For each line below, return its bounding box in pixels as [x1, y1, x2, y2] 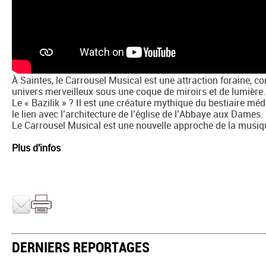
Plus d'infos [12, 141, 61, 154]
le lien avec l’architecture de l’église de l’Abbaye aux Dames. [12, 107, 263, 121]
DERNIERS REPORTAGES [12, 237, 150, 256]
